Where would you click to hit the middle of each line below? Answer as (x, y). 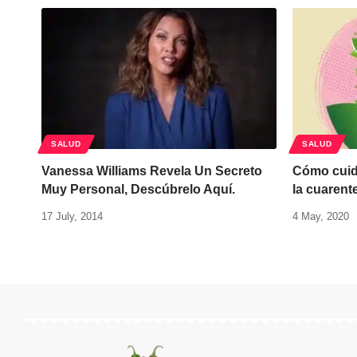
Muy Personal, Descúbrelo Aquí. (138, 189)
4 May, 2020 (321, 216)
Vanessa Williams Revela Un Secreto (152, 171)
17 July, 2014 (72, 216)
